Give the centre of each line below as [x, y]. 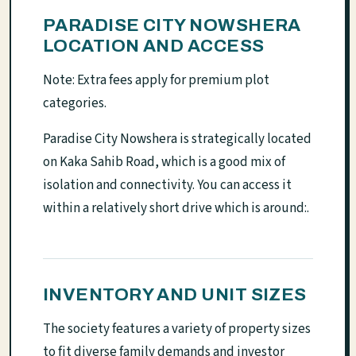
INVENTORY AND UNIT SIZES [175, 295]
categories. [75, 104]
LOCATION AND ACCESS [154, 46]
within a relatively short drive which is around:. [176, 209]
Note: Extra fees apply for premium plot [156, 81]
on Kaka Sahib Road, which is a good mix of [164, 163]
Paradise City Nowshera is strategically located [177, 139]
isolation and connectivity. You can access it [167, 186]
